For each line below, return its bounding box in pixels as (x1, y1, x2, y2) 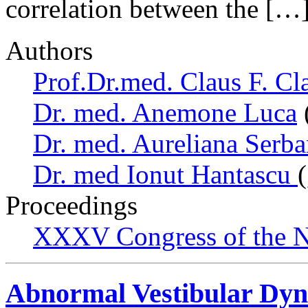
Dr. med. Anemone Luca (33, 97, 297, 127)
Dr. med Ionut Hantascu (33, 159, 298, 189)
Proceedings (5, 190, 137, 220)
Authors (5, 35, 93, 65)
